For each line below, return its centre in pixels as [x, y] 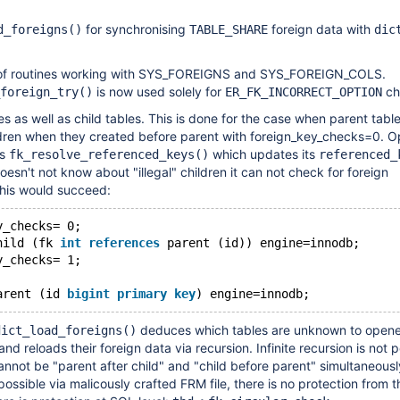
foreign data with [321, 29]
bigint [88, 294]
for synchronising [136, 29]
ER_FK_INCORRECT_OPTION [304, 92]
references [124, 243]
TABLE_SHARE [229, 29]
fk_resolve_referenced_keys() [109, 154]
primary [142, 294]
